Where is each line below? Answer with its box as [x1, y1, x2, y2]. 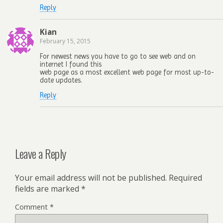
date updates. [40, 76, 82, 85]
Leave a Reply [15, 144, 66, 162]
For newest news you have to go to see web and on [40, 52, 196, 61]
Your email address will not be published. [15, 172, 167, 183]
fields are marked [15, 183, 81, 194]
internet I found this [40, 60, 102, 69]
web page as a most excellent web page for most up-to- [40, 68, 214, 77]
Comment [15, 202, 50, 212]
